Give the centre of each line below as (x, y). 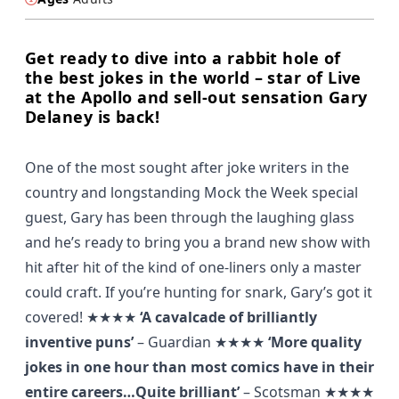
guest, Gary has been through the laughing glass (190, 217)
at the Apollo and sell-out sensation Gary (196, 97)
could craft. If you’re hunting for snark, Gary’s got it (199, 292)
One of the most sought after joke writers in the (187, 167)
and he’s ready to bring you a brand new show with (198, 242)
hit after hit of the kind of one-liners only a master (193, 267)
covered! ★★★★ (82, 317)
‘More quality (315, 342)
